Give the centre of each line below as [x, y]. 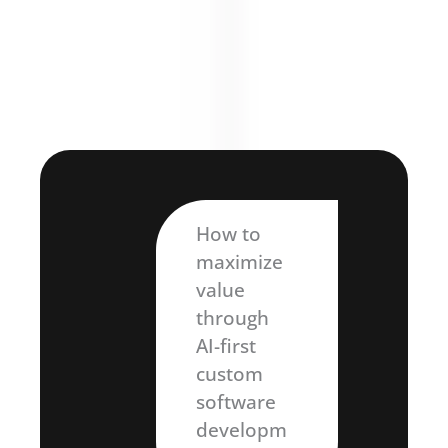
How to [228, 233]
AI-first [225, 345]
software [235, 401]
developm [241, 429]
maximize [239, 261]
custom [229, 373]
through [232, 317]
